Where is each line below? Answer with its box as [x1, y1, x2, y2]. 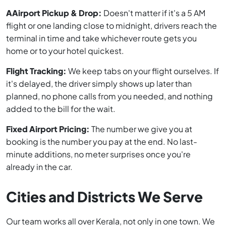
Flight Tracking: [6, 66, 67, 77]
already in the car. [6, 161, 73, 173]
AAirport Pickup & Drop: [6, 8, 102, 19]
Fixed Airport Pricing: [6, 124, 90, 135]
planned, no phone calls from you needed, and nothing [6, 91, 213, 102]
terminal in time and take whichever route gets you [6, 33, 197, 44]
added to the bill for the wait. [6, 103, 116, 115]
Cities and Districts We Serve [6, 188, 203, 206]
